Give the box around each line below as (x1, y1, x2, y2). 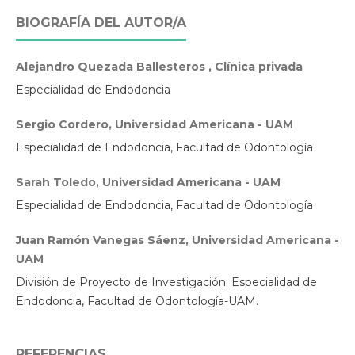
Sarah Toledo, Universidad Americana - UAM (15, 175, 281, 190)
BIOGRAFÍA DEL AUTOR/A (15, 15, 186, 31)
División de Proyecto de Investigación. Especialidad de (15, 275, 317, 290)
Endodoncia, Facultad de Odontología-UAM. (15, 294, 258, 309)
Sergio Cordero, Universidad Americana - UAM (15, 117, 293, 132)
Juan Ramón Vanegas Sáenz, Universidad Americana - (15, 233, 339, 248)
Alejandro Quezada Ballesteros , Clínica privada (15, 59, 303, 74)
